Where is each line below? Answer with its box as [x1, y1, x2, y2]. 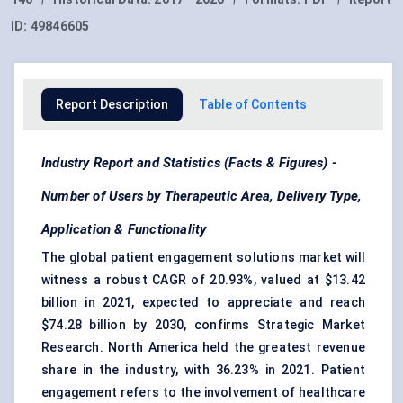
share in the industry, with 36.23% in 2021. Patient [41, 363, 365, 378]
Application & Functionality [41, 221, 207, 238]
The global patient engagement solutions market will [41, 250, 365, 265]
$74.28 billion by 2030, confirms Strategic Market [41, 318, 365, 333]
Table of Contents [199, 97, 307, 112]
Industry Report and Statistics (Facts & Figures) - [41, 155, 338, 172]
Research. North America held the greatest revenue [41, 340, 365, 355]
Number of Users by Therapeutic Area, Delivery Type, [41, 188, 363, 205]
